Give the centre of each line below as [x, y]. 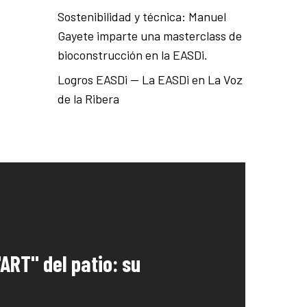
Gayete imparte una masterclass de [150, 36]
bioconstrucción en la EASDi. [133, 55]
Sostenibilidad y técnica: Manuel [142, 16]
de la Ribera [91, 99]
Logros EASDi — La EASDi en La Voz [150, 79]
